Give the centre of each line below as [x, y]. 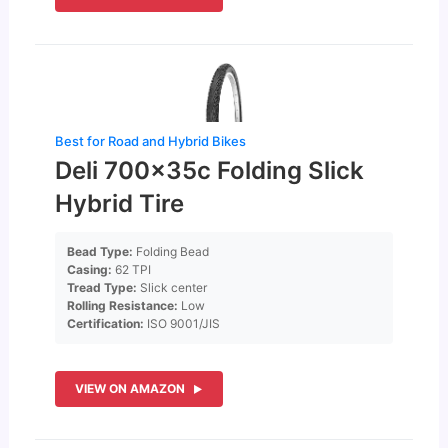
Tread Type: [102, 288]
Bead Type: [100, 252]
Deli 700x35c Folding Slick [210, 171]
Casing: [90, 270]
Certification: [106, 324]
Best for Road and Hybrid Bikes [151, 141]
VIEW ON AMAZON [130, 389]
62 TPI [132, 270]
